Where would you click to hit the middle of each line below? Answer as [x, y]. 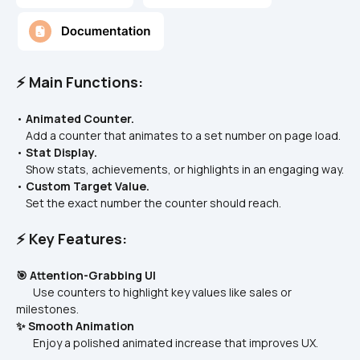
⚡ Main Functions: [80, 82]
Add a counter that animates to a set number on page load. [180, 135]
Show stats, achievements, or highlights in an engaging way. [181, 169]
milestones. [47, 309]
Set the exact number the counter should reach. [150, 203]
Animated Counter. [80, 119]
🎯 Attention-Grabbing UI [86, 275]
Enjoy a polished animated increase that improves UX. [168, 343]
